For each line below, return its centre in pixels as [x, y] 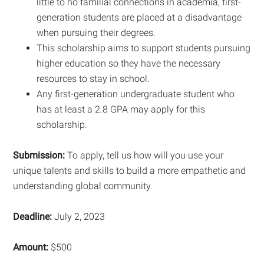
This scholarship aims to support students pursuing [144, 48]
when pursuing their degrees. [96, 32]
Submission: [39, 155]
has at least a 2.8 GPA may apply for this [121, 109]
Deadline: [33, 216]
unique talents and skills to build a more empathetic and [130, 170]
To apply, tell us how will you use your [144, 155]
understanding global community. [83, 186]
